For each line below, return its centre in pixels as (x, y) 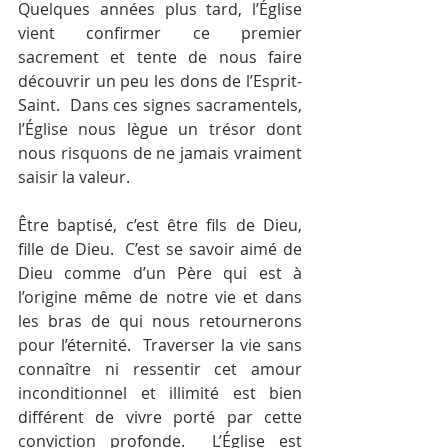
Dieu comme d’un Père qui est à (160, 273)
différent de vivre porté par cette (160, 417)
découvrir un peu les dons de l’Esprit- (160, 81)
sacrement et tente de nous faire (160, 57)
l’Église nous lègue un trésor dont (160, 129)
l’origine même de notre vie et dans (160, 297)
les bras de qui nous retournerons (160, 321)
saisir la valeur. (74, 177)
